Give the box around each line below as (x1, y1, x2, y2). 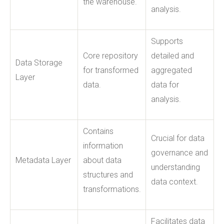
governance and (151, 147, 208, 157)
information (83, 140, 123, 150)
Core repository (83, 50, 138, 60)
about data (83, 155, 121, 165)
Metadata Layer (15, 155, 71, 165)
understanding (151, 162, 200, 172)
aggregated (151, 65, 192, 75)
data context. (151, 176, 198, 186)
